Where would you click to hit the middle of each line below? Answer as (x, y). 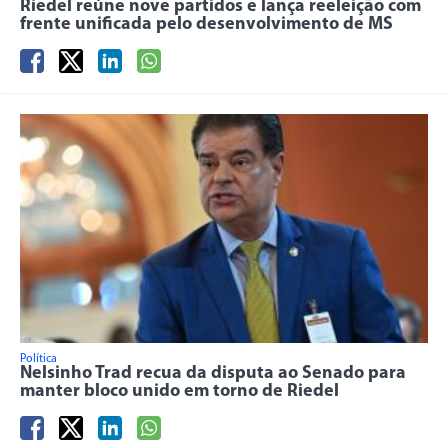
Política (38, 359)
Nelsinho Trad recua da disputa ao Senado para (213, 374)
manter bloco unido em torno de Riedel (179, 392)
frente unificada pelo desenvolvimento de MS (206, 24)
